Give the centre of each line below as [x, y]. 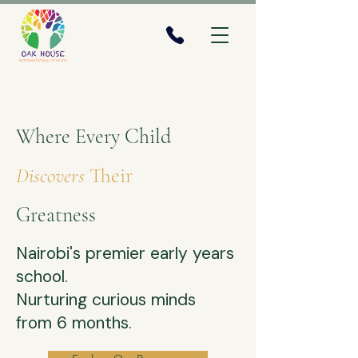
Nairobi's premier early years [125, 253]
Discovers [53, 175]
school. [42, 276]
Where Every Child [93, 136]
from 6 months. [74, 323]
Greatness [56, 215]
